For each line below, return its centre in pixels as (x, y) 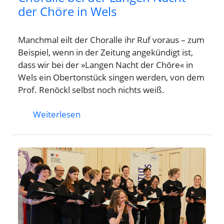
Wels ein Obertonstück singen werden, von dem (111, 77)
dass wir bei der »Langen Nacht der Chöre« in (105, 64)
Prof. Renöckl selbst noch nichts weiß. (91, 89)
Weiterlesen (57, 114)
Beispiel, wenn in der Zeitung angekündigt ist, (105, 52)
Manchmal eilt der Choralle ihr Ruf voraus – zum (111, 39)
